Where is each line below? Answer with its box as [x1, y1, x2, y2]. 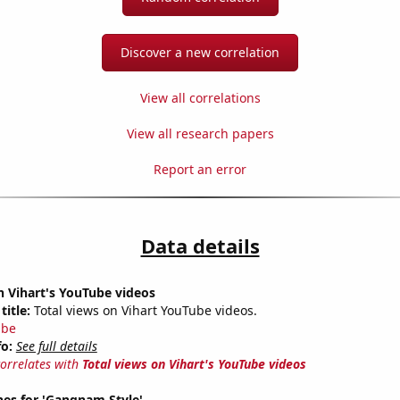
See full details [15, 337, 97, 355]
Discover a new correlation [121, 44, 279, 62]
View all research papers [126, 125, 274, 143]
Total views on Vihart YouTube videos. [29, 302, 257, 320]
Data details [140, 232, 260, 260]
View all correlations [139, 89, 261, 107]
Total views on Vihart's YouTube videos [81, 355, 306, 373]
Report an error [154, 161, 246, 179]
